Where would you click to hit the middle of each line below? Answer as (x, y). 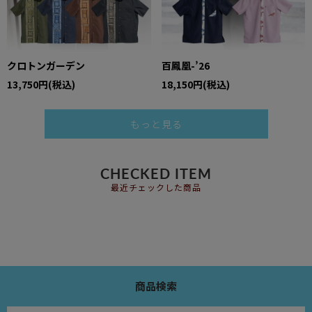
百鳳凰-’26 (185, 65)
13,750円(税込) (41, 84)
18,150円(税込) (195, 84)
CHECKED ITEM (156, 175)
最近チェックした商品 (156, 188)
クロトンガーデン (46, 65)
